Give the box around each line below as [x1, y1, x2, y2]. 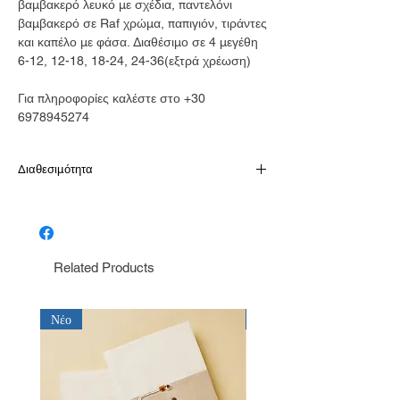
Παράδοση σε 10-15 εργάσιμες [18, 195, 194, 210]
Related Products [54, 259, 154, 275]
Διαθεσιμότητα [18, 162, 93, 176]
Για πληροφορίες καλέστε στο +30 [18, 90, 205, 105]
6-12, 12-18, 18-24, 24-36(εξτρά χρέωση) [18, 53, 251, 68]
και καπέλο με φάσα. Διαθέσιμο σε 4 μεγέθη [18, 34, 258, 49]
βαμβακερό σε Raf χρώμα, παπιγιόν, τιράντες [18, 15, 267, 30]
